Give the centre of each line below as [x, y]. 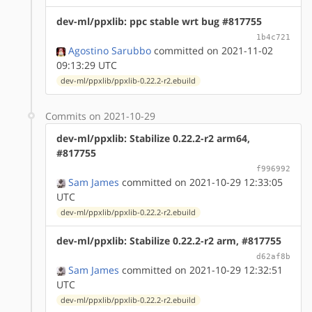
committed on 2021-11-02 [212, 50]
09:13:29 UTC [87, 65]
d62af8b [273, 256]
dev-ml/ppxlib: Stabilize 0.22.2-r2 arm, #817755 [169, 240]
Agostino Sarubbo [110, 50]
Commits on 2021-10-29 [100, 116]
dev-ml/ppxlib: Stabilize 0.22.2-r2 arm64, [153, 138]
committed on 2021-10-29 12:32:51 [201, 270]
